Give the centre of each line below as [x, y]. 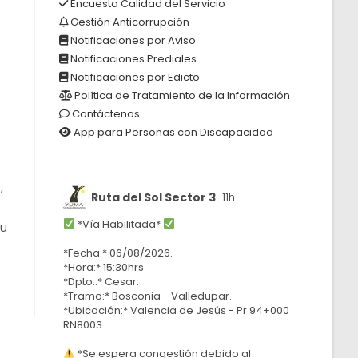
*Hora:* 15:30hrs [104, 267]
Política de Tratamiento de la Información [181, 95]
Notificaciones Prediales [133, 59]
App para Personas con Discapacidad [173, 132]
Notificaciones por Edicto [134, 77]
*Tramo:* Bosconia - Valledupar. [148, 296]
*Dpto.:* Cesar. [101, 282]
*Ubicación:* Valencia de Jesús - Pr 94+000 [177, 310]
